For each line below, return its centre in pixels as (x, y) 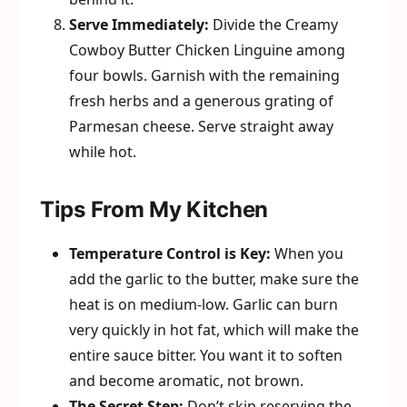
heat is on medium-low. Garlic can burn (203, 304)
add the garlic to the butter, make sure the (214, 279)
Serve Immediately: (139, 25)
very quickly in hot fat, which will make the (214, 330)
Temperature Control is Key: (170, 253)
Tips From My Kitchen (154, 209)
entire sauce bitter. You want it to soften (206, 355)
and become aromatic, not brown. (186, 381)
